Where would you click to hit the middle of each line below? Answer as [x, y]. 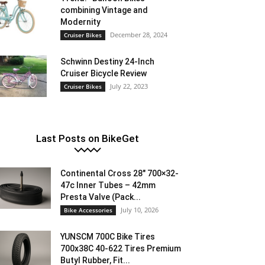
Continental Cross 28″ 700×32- [119, 173]
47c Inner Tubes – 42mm [108, 185]
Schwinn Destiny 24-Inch [107, 62]
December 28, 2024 [139, 35]
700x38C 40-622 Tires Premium [121, 248]
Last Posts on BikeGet [88, 138]
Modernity [80, 22]
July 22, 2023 [129, 86]
